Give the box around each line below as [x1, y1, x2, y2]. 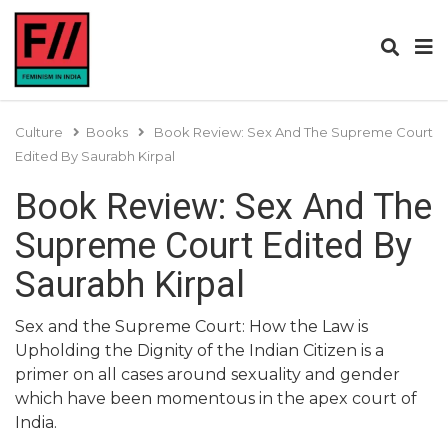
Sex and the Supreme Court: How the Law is [15, 317, 368, 336]
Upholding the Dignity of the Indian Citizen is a [15, 341, 384, 360]
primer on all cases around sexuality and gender [15, 365, 400, 384]
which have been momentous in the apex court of [15, 389, 417, 408]
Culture [15, 124, 63, 140]
